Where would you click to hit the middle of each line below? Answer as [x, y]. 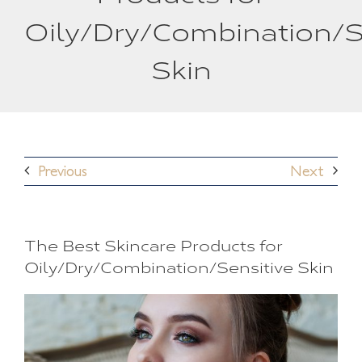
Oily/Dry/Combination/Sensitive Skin [179, 267]
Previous [63, 171]
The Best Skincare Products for [154, 245]
